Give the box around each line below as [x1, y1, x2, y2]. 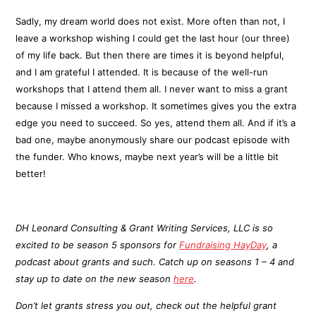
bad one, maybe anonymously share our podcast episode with [16, 134, 291, 146]
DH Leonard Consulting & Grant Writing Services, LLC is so [16, 222, 274, 234]
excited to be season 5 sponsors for [16, 239, 180, 251]
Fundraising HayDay [179, 239, 267, 251]
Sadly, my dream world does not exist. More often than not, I [16, 16, 286, 28]
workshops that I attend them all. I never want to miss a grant [16, 83, 288, 95]
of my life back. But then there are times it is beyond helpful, [16, 49, 285, 61]
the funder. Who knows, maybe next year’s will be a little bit [16, 151, 279, 163]
